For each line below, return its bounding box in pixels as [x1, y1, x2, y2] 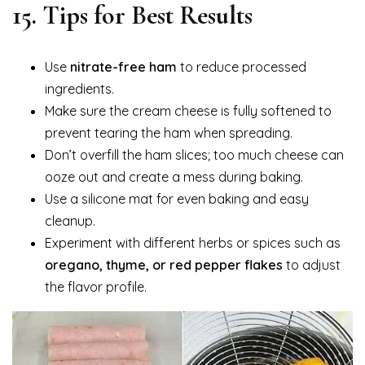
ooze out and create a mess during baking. [45, 168, 303, 185]
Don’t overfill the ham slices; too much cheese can [45, 146, 344, 163]
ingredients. [45, 80, 114, 97]
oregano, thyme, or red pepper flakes [45, 256, 283, 273]
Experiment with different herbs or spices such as [45, 234, 341, 251]
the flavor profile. [45, 278, 147, 295]
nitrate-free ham [70, 58, 177, 75]
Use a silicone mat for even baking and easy [45, 190, 309, 207]
